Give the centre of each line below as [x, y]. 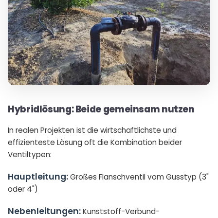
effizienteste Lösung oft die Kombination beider [95, 143]
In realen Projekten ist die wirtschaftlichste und [92, 130]
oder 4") [23, 189]
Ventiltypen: [30, 155]
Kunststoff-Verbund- [120, 212]
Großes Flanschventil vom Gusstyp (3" [138, 177]
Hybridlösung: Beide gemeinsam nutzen [101, 109]
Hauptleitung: [38, 177]
